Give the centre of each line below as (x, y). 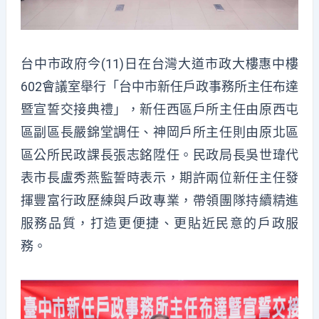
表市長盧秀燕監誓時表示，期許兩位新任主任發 (159, 177)
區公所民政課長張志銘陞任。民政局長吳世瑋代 (159, 155)
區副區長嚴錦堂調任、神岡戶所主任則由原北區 (159, 132)
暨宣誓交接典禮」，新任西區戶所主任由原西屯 (159, 109)
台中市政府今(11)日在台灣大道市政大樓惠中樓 (159, 63)
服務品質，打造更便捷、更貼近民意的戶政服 (159, 223)
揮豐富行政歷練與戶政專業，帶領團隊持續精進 (159, 200)
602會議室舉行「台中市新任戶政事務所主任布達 (159, 86)
